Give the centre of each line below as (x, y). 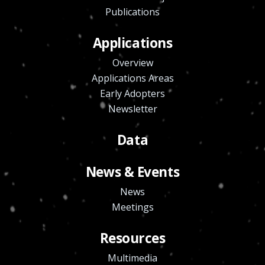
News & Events (132, 172)
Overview (132, 62)
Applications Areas (132, 78)
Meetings (132, 207)
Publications (132, 12)
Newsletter (132, 109)
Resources (132, 238)
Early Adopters (132, 93)
